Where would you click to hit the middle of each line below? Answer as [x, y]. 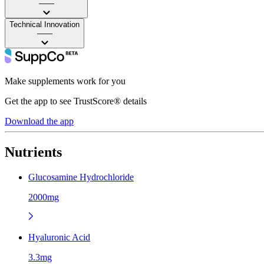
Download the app [39, 121]
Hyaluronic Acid [59, 237]
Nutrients [33, 152]
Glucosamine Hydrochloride [81, 177]
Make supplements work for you [65, 81]
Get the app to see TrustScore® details [76, 101]
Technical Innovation [44, 24]
